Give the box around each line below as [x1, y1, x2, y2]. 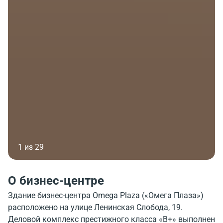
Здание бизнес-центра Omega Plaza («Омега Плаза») [8, 191, 204, 201]
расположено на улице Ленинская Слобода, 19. [8, 203, 183, 213]
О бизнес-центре [8, 174, 104, 188]
